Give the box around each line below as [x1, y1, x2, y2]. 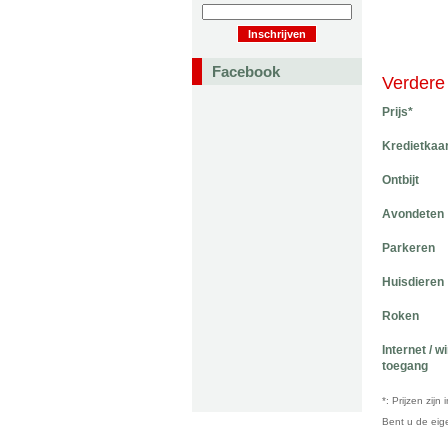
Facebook [212, 63, 280, 80]
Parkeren [382, 241, 435, 255]
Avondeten [382, 207, 444, 221]
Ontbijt [382, 173, 419, 187]
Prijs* [382, 105, 413, 119]
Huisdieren [382, 275, 444, 289]
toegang [382, 359, 428, 373]
